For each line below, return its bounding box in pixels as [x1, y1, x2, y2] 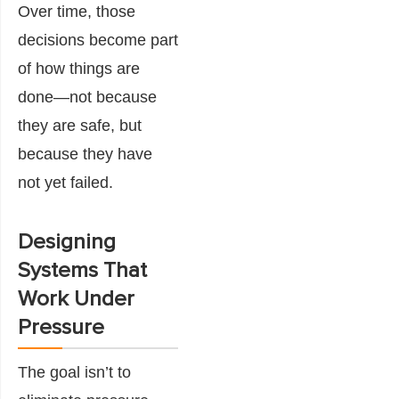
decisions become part [18, 30, 178, 49]
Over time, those [18, 2, 135, 20]
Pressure [18, 316, 104, 338]
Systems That [18, 259, 147, 281]
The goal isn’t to [18, 362, 131, 381]
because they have [18, 144, 152, 163]
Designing [18, 231, 116, 253]
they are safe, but [18, 116, 142, 134]
